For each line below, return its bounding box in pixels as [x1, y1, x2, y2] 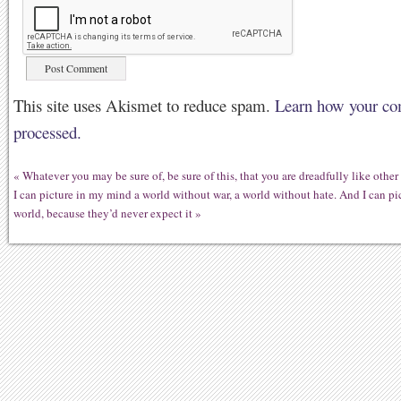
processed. [13, 121, 81, 143]
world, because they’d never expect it [13, 205, 192, 221]
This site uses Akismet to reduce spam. [13, 94, 275, 116]
